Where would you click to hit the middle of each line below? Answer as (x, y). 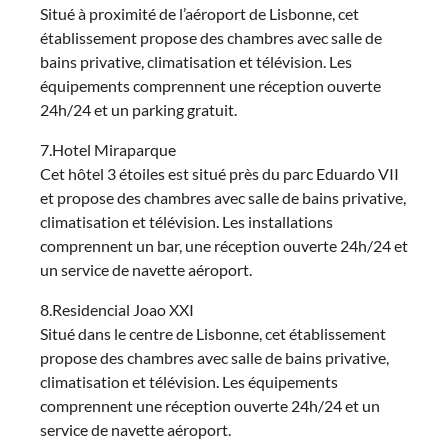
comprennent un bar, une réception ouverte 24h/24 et (224, 245)
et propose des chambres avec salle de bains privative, (223, 197)
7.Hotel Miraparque (108, 149)
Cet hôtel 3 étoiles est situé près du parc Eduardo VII (219, 173)
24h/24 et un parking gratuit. (138, 109)
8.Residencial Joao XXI (117, 309)
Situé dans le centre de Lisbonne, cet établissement (213, 333)
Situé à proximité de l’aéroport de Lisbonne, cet (199, 13)
